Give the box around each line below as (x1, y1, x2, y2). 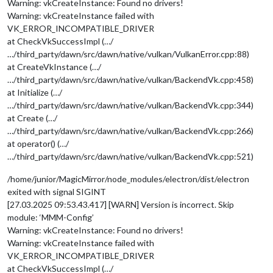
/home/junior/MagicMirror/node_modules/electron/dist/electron (7, 173, 249, 184)
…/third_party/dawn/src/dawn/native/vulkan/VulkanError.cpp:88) (7, 48, 249, 59)
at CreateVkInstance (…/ (7, 61, 101, 72)
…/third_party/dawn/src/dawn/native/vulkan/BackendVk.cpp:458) (7, 74, 253, 85)
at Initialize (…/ (7, 87, 62, 97)
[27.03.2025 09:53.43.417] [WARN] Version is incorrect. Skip (7, 199, 234, 210)
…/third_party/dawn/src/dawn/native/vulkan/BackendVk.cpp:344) (7, 99, 253, 110)
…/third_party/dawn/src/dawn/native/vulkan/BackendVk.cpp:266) (7, 125, 253, 136)
